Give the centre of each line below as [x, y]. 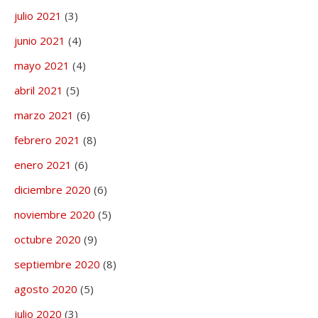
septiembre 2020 [57, 264]
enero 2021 [43, 165]
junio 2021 [40, 41]
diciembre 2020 [53, 190]
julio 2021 [38, 16]
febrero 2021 [47, 140]
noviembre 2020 [55, 215]
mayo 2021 [42, 66]
